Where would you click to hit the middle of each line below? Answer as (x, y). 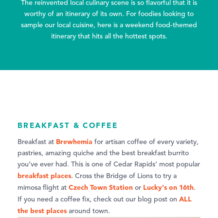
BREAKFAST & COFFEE (68, 126)
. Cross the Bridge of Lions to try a (124, 176)
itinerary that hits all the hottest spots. (109, 36)
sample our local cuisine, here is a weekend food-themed (109, 25)
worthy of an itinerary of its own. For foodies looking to (109, 14)
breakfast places (44, 176)
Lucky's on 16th (168, 188)
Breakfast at (37, 142)
